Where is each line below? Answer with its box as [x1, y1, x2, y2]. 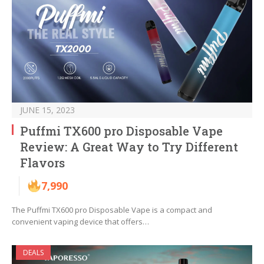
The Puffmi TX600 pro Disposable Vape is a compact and [12, 204, 212, 216]
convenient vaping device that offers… [12, 216, 149, 227]
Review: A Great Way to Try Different [20, 139, 238, 155]
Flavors [20, 155, 65, 171]
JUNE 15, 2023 [20, 104, 75, 116]
